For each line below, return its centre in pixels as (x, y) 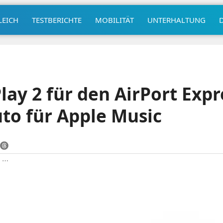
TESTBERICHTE (56, 20)
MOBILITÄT (114, 20)
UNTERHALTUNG (176, 20)
